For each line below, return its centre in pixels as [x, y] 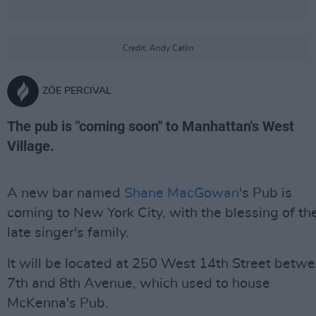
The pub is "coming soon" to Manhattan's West [151, 126]
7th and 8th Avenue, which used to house [139, 284]
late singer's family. [68, 233]
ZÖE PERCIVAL [77, 91]
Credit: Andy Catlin [158, 48]
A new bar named [66, 193]
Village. [31, 146]
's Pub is [266, 193]
